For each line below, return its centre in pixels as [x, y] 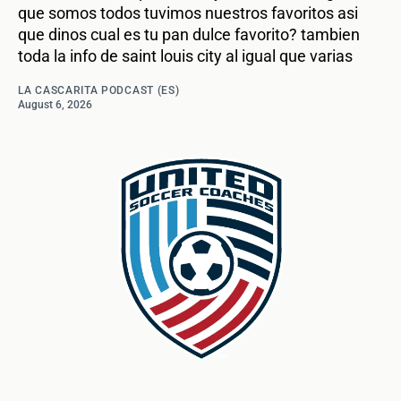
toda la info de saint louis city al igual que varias [185, 56]
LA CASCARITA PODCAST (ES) [99, 91]
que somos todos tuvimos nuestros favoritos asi [188, 13]
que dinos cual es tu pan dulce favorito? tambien [189, 35]
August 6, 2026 [55, 105]
